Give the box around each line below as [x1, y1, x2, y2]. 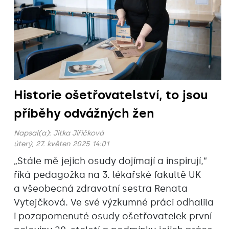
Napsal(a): [14, 128, 53, 138]
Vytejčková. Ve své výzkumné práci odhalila [14, 196, 214, 208]
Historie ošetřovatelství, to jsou [14, 87, 208, 102]
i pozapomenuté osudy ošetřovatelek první [14, 210, 212, 222]
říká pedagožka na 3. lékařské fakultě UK [14, 169, 201, 180]
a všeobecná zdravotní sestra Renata [14, 182, 188, 194]
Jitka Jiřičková [53, 128, 104, 138]
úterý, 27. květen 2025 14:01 [14, 139, 109, 148]
